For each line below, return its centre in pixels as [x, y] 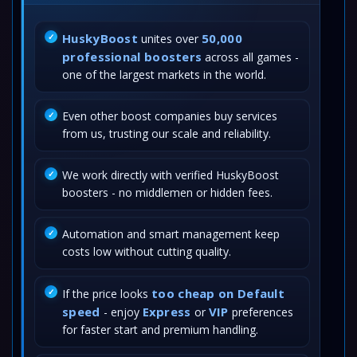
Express [167, 312]
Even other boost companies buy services [170, 116]
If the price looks [107, 294]
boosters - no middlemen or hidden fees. [167, 192]
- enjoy [121, 312]
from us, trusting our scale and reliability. [167, 133]
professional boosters [132, 57]
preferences [261, 312]
